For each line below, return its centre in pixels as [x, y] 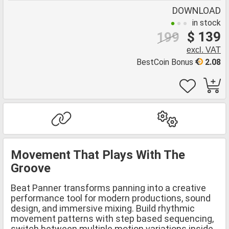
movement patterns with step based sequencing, [112, 218]
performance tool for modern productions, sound [111, 198]
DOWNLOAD [197, 10]
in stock [207, 23]
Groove [31, 168]
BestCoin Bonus [166, 62]
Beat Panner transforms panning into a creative [108, 188]
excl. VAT [204, 50]
